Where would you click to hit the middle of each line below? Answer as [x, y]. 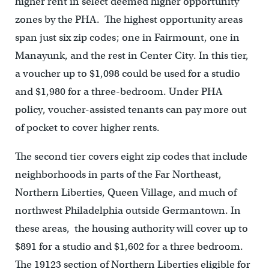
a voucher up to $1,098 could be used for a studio [127, 73]
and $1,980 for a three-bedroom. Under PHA [118, 91]
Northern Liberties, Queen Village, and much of [125, 192]
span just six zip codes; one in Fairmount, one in [127, 37]
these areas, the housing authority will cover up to [131, 228]
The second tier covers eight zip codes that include [131, 156]
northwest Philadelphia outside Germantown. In [128, 210]
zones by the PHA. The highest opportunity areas [128, 19]
